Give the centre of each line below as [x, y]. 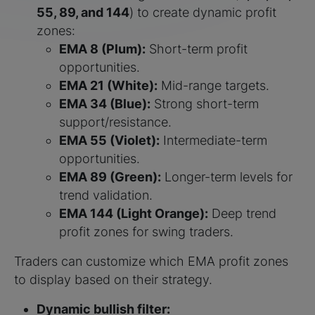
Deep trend [242, 213]
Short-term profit [197, 49]
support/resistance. [115, 122]
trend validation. [106, 195]
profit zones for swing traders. [146, 232]
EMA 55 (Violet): [109, 140]
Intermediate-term [213, 140]
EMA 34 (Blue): [105, 104]
